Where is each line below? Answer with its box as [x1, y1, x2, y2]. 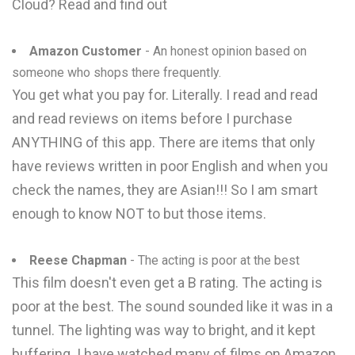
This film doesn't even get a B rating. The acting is [12, 274, 323, 291]
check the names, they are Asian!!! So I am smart [12, 181, 318, 198]
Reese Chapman [29, 253, 127, 268]
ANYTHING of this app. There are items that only [12, 134, 315, 151]
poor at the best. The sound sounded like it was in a [12, 298, 333, 315]
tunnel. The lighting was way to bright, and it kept [12, 322, 315, 338]
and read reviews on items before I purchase [12, 110, 292, 127]
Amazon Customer [29, 44, 142, 59]
